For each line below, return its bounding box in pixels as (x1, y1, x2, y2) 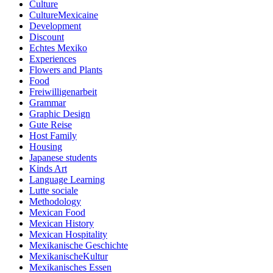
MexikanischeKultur (29, 251, 108, 262)
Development (29, 21, 81, 32)
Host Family (29, 130, 77, 141)
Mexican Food (29, 207, 85, 218)
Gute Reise (29, 119, 72, 130)
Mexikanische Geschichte (29, 240, 128, 251)
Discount (29, 32, 64, 43)
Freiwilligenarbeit (29, 87, 97, 97)
